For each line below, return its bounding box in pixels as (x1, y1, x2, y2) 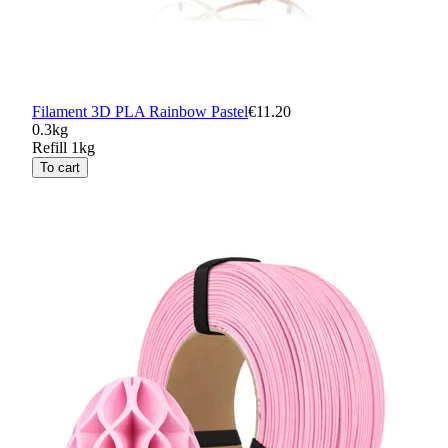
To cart (40, 159, 80, 175)
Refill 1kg (32, 138, 95, 156)
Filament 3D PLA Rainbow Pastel (32, 102, 248, 120)
